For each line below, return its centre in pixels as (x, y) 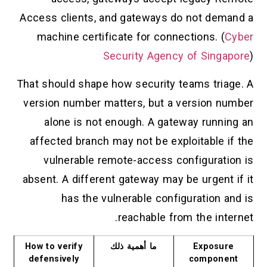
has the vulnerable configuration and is (157, 198)
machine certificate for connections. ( (131, 37)
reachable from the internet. (186, 217)
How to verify (54, 247)
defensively (54, 259)
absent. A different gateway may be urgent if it (138, 179)
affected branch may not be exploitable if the (142, 141)
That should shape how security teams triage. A (135, 83)
